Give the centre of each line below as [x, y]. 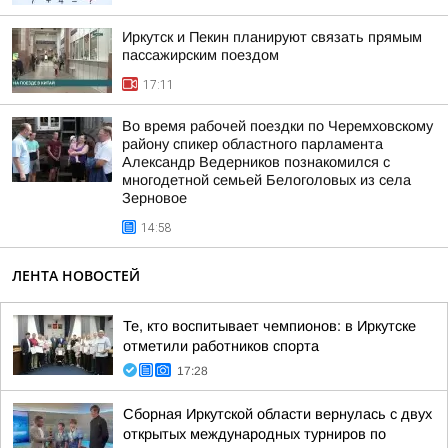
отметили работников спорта [221, 346]
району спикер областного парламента [252, 144]
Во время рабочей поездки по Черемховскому [277, 126]
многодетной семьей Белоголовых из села [266, 180]
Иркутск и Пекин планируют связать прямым [272, 37]
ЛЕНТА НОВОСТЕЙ [76, 275]
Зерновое [154, 198]
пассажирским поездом [200, 55]
